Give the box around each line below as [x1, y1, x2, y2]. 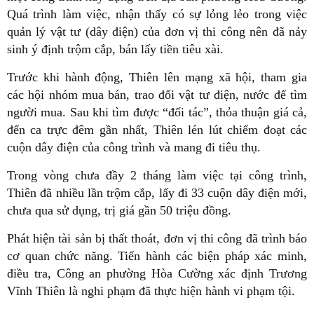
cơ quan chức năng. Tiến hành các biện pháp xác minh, [7, 248, 307, 263]
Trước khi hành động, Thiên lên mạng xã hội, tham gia [7, 69, 307, 84]
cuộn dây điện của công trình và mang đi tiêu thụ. [7, 139, 264, 154]
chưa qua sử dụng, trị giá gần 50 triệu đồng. [7, 203, 231, 217]
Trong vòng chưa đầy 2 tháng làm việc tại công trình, [7, 168, 307, 182]
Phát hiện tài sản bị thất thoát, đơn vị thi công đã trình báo [7, 231, 307, 245]
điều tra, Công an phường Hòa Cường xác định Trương [7, 266, 307, 280]
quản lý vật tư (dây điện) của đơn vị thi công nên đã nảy [7, 24, 307, 39]
